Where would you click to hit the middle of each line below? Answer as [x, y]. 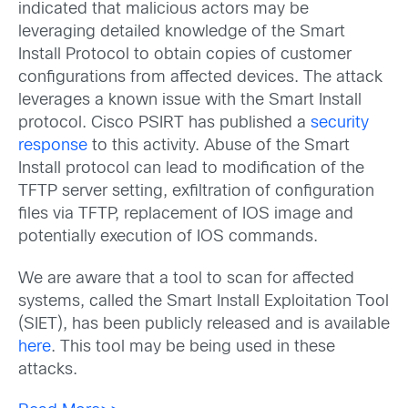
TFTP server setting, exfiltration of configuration [196, 192]
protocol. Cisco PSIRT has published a [164, 124]
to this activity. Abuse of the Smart [219, 147]
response [53, 147]
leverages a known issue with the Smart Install [190, 101]
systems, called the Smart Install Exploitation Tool [204, 301]
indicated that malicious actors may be [163, 10]
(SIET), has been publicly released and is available [204, 324]
